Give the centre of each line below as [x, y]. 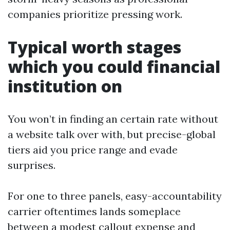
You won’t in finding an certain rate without [113, 119]
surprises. [32, 165]
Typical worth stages [94, 47]
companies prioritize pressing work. [95, 14]
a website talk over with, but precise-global [112, 134]
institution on [65, 86]
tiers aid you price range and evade [93, 150]
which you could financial [114, 66]
